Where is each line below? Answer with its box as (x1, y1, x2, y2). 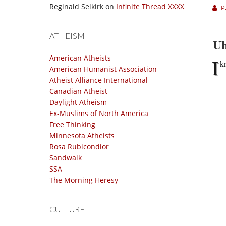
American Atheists (49, 53, 111, 63)
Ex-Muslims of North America (49, 108, 148, 118)
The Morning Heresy (49, 175, 118, 185)
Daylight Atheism (49, 97, 107, 107)
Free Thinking (49, 120, 95, 129)
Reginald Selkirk (49, 2, 103, 11)
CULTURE (49, 204, 85, 214)
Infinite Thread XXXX (116, 2, 184, 11)
